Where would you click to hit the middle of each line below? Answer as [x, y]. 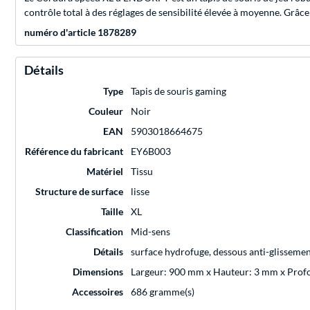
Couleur [106, 111]
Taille [112, 212]
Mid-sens [151, 232]
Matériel [105, 172]
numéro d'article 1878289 [80, 33]
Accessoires [98, 292]
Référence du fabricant [74, 152]
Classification [94, 232]
